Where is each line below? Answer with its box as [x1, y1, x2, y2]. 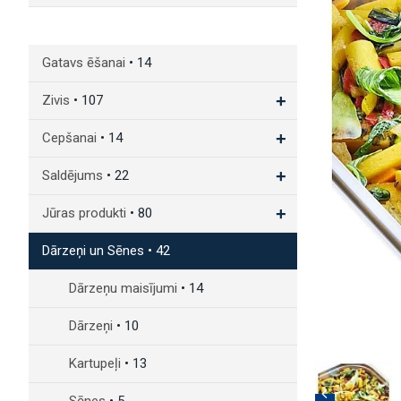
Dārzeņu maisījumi [69, 280, 181, 296]
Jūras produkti [42, 205, 130, 221]
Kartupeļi [69, 355, 124, 371]
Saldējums [42, 167, 107, 183]
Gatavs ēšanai [42, 55, 129, 71]
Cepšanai [42, 130, 100, 146]
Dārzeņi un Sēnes [42, 243, 148, 259]
